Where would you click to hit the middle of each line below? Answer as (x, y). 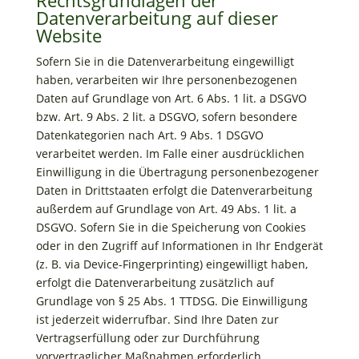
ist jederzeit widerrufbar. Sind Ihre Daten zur (157, 319)
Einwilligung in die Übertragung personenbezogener (177, 172)
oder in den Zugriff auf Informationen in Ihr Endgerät (179, 246)
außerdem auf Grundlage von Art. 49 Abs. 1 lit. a (166, 209)
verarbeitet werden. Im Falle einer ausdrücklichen (170, 153)
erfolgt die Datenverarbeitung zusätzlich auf (155, 282)
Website (69, 35)
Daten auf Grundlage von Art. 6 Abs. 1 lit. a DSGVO (171, 98)
